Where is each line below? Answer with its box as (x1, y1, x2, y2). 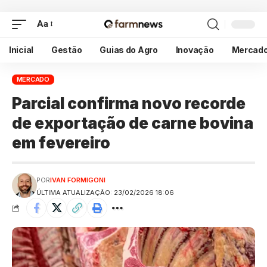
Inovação (175, 44, 214, 55)
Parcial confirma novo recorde (12, 94, 246, 113)
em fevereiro (12, 133, 110, 153)
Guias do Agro (100, 44, 158, 55)
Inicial (9, 44, 34, 55)
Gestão (51, 44, 82, 55)
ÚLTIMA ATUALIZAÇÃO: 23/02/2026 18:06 (36, 188, 174, 197)
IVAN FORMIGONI (49, 176, 105, 185)
